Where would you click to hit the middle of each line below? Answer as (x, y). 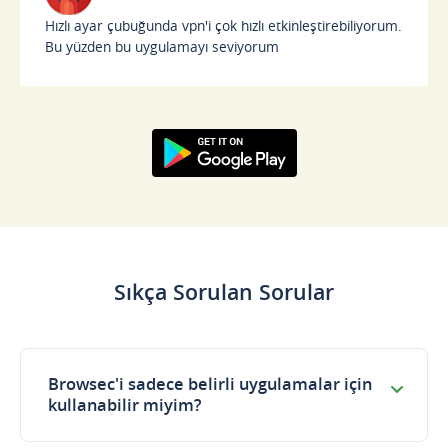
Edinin (224, 207)
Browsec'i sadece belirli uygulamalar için (210, 384)
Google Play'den (224, 186)
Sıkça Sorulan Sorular (224, 291)
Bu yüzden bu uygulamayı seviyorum (162, 46)
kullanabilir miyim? (125, 405)
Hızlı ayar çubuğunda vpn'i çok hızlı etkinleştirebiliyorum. (224, 25)
